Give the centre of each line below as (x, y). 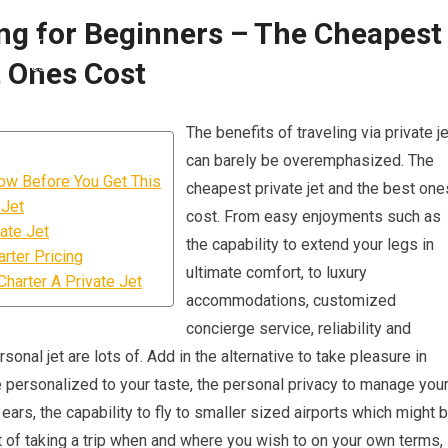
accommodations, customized (291, 300)
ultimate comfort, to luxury (276, 272)
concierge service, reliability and (298, 328)
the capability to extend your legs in (310, 244)
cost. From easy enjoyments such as (313, 216)
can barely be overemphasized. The (310, 160)
